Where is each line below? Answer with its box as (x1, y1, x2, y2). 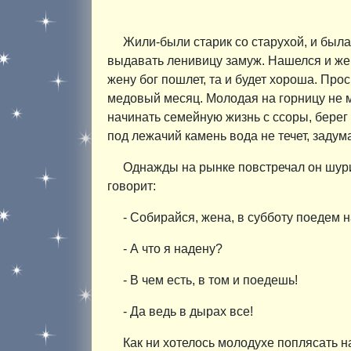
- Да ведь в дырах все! (123, 304, 253, 318)
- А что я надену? (123, 241, 223, 255)
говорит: (107, 179, 156, 193)
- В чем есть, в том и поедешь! (123, 273, 298, 287)
